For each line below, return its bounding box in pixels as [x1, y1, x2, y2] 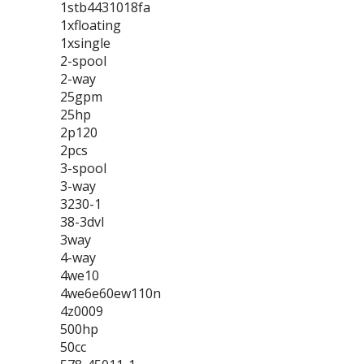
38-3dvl [60, 213, 104, 231]
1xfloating [60, 16, 121, 34]
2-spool [60, 52, 106, 70]
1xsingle [60, 34, 110, 52]
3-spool [60, 159, 106, 177]
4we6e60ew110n [60, 284, 161, 302]
